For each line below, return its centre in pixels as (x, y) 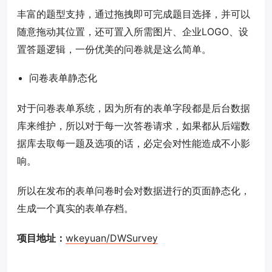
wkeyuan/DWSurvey (112, 238)
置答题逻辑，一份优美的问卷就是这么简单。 (114, 49)
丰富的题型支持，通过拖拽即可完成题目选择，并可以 (134, 14)
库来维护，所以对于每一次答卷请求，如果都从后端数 (134, 125)
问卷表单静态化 (63, 77)
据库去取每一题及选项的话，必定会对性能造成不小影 (134, 143)
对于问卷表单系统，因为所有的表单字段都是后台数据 (134, 108)
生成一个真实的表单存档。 (75, 208)
